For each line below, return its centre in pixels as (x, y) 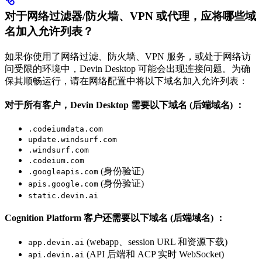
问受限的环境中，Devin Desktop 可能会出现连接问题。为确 (127, 68)
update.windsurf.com (73, 139)
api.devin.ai (56, 254)
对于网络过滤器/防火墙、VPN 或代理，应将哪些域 (130, 16)
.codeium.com (56, 160)
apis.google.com (63, 184)
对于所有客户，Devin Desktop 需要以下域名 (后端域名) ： (125, 105)
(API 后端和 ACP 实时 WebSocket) (154, 254)
